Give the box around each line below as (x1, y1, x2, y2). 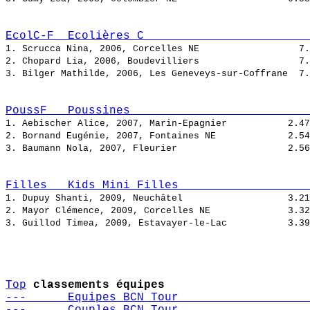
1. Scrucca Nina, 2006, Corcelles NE (6, 44, 299, 55)
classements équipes (33, 279, 165, 292)
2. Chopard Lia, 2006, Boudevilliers (6, 56, 299, 67)
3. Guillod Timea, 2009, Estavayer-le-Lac (6, 218, 288, 229)
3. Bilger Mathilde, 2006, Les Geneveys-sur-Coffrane (6, 69, 299, 80)
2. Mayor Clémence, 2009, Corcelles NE (6, 206, 288, 217)
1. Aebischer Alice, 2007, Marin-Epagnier (6, 118, 288, 129)
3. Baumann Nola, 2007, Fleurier (6, 143, 288, 154)
